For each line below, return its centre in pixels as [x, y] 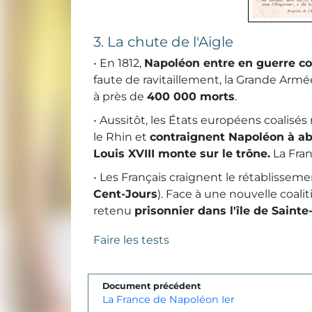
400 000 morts [191, 97]
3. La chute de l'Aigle [163, 42]
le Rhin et [122, 137]
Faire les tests [131, 240]
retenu [114, 211]
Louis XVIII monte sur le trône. [182, 154]
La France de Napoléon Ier [169, 300]
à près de [120, 97]
